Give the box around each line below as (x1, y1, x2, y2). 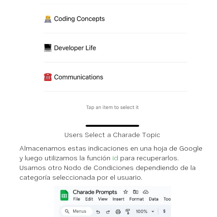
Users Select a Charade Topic (64, 130, 160, 139)
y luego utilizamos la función (19, 154, 112, 162)
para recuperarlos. (118, 154, 179, 162)
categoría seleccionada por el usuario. (19, 173, 142, 181)
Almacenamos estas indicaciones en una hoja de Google (19, 144, 202, 152)
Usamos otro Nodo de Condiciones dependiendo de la (19, 163, 196, 171)
